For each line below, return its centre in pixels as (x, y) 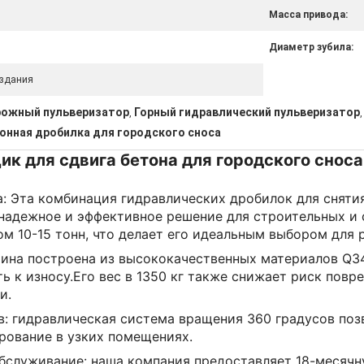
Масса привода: (308, 15)
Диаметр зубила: (311, 47)
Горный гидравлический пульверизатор (247, 112)
